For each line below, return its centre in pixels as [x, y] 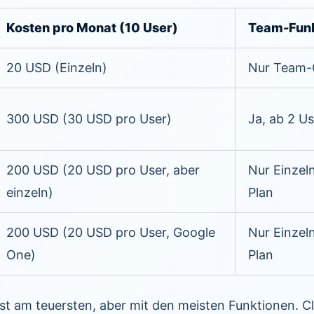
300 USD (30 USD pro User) [89, 118]
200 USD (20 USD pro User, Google [111, 232]
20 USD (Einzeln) [57, 67]
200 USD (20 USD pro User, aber [103, 170]
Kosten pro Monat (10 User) [92, 27]
